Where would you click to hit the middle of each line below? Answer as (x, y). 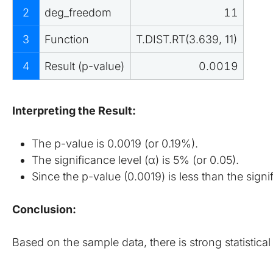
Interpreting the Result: (74, 111)
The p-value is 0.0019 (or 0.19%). (115, 144)
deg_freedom (78, 13)
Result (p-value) (84, 66)
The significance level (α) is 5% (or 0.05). (135, 160)
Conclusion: (44, 210)
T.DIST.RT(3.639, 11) (186, 40)
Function (67, 40)
